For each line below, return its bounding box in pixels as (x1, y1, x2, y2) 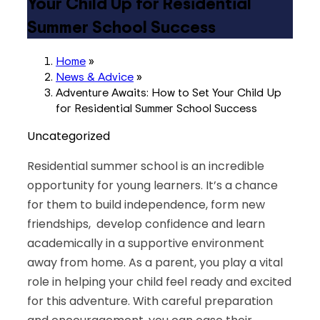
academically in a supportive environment (27, 234, 264, 251)
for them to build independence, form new (27, 196, 265, 213)
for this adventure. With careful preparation (27, 292, 273, 309)
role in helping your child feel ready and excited (27, 273, 291, 290)
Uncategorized (27, 127, 110, 144)
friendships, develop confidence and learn (27, 215, 265, 232)
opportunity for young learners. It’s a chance (27, 176, 278, 194)
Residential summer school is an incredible (27, 157, 264, 174)
